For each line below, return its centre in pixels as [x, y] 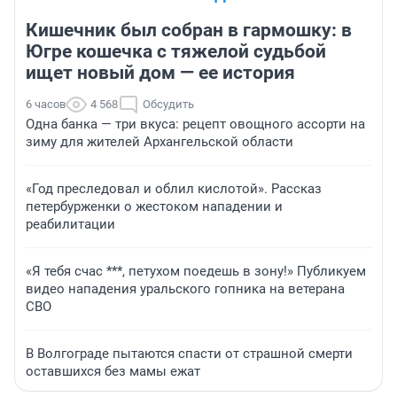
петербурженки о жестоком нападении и [154, 206]
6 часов [46, 104]
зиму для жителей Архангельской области [160, 142]
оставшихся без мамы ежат [113, 371]
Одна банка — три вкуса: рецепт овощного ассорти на [195, 124]
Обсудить [168, 104]
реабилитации [70, 224]
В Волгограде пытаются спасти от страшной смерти [189, 354]
